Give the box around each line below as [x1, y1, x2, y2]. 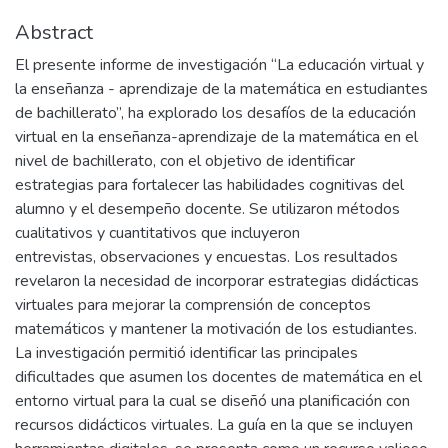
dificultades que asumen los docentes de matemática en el [15, 366, 422, 388]
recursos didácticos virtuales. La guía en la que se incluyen [15, 414, 413, 436]
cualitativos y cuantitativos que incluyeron [15, 222, 300, 244]
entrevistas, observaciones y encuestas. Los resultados [15, 246, 398, 268]
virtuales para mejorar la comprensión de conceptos [15, 294, 371, 316]
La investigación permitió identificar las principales [15, 342, 358, 364]
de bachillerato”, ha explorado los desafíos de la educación [15, 102, 416, 124]
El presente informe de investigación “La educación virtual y [15, 54, 424, 76]
